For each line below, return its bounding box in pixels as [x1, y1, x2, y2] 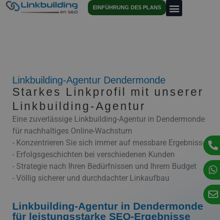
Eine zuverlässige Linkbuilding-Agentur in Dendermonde [12, 114, 205, 124]
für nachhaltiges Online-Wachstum [12, 126, 132, 136]
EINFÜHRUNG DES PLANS [93, 4, 162, 10]
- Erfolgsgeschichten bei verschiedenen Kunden [12, 150, 175, 159]
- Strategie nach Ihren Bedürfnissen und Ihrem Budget [12, 162, 196, 171]
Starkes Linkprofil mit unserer [12, 85, 204, 98]
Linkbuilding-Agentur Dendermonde [12, 75, 165, 85]
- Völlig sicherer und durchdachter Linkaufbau [12, 173, 169, 183]
